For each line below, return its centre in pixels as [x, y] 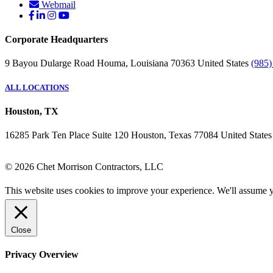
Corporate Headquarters [56, 40]
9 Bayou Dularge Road [50, 63]
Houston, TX [32, 111]
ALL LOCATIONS [37, 87]
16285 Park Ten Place [47, 135]
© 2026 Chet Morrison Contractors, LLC [84, 167]
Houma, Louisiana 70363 [146, 63]
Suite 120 [110, 135]
